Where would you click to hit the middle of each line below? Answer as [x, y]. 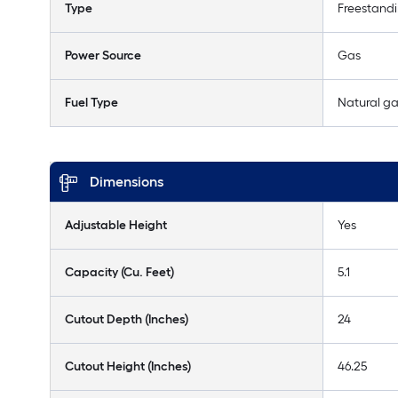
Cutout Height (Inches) [128, 366]
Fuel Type [92, 103]
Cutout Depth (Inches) [127, 319]
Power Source [103, 56]
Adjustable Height [116, 225]
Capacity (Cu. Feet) [119, 272]
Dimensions [127, 182]
